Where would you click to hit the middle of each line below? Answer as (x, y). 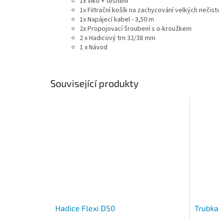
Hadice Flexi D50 (85, 208)
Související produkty (95, 83)
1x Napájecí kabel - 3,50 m (118, 19)
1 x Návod (94, 47)
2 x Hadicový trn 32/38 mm (118, 38)
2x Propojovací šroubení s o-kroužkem (136, 29)
